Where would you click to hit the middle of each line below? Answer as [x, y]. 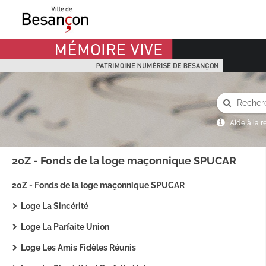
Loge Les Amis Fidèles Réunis [78, 248]
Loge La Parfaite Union [65, 227]
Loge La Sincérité [55, 206]
